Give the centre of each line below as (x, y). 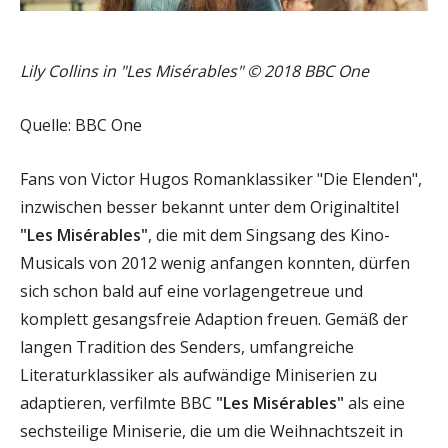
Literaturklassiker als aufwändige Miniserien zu (198, 374)
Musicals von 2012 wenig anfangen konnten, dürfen (215, 262)
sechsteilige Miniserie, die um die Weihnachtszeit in (211, 430)
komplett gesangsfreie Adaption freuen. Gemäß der (214, 318)
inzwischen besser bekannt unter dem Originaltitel (209, 206)
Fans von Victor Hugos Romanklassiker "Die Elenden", (221, 178)
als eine (374, 402)
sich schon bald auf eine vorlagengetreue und (191, 290)
